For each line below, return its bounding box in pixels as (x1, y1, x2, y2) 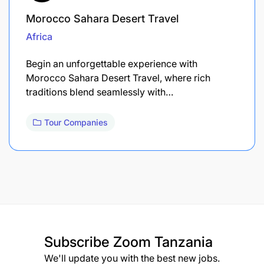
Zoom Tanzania (113, 233, 213, 250)
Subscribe (44, 233, 113, 250)
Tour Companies (44, 117, 108, 127)
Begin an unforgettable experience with (26, 57, 197, 70)
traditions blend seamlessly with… (26, 85, 173, 98)
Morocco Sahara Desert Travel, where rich (26, 71, 210, 84)
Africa (26, 30, 52, 42)
